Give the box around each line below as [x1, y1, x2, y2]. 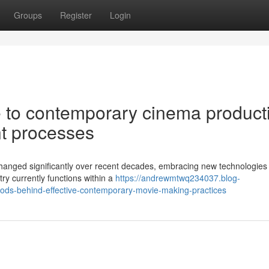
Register [60, 9, 92, 21]
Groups [14, 9, 42, 21]
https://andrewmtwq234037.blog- [115, 172, 240, 184]
